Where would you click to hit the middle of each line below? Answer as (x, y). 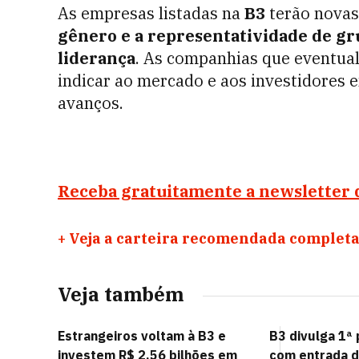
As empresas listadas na (151, 13)
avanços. (91, 103)
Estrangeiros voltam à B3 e (142, 336)
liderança (97, 58)
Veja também (121, 294)
